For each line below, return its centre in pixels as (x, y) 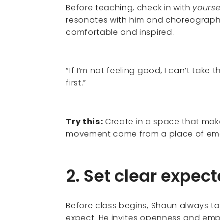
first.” (76, 83)
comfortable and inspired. (120, 32)
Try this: (84, 122)
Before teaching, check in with (129, 7)
